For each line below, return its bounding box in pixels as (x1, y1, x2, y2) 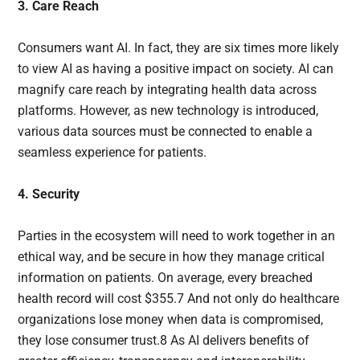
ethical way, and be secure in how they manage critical (18, 249, 325, 265)
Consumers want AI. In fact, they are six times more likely (18, 40, 340, 56)
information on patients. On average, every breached (18, 270, 313, 286)
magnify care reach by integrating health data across (18, 82, 317, 98)
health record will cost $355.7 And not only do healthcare (18, 291, 340, 307)
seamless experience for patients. (18, 145, 207, 161)
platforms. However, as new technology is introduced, (18, 103, 319, 119)
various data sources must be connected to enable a (18, 124, 313, 140)
